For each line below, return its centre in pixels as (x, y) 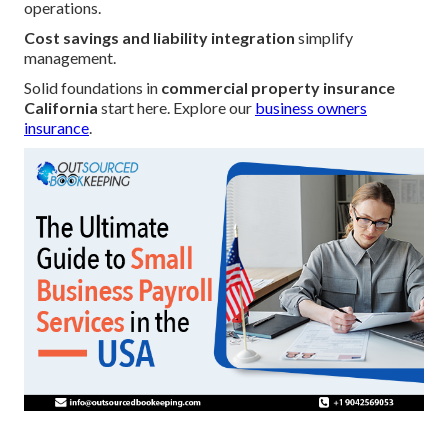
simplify (324, 38)
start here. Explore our (176, 108)
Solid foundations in (92, 88)
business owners (311, 108)
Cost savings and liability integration (159, 38)
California (61, 108)
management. (70, 58)
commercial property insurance (278, 88)
